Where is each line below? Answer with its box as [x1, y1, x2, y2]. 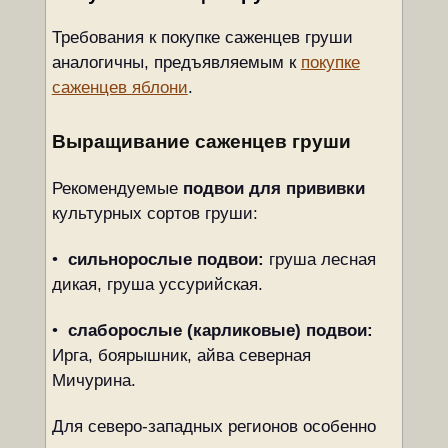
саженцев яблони [51, 78, 188, 97]
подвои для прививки [182, 179, 365, 198]
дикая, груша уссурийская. [51, 275, 263, 294]
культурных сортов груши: [51, 204, 258, 223]
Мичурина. [51, 371, 136, 390]
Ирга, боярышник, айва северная [51, 346, 311, 365]
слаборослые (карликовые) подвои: [67, 321, 373, 340]
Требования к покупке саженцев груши [51, 28, 353, 47]
